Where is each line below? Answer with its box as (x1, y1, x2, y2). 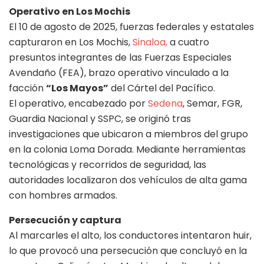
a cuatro (167, 35, 209, 49)
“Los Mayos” (46, 81, 108, 95)
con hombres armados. (9, 188, 117, 202)
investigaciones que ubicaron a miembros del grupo (9, 127, 248, 141)
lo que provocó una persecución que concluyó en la (9, 243, 247, 258)
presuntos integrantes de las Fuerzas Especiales (9, 50, 232, 64)
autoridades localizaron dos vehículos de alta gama (9, 173, 247, 187)
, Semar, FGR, (183, 96, 242, 110)
